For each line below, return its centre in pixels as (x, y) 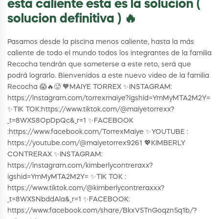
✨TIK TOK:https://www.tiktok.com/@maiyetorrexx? (91, 110)
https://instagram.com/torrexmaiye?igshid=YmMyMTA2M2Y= (109, 99)
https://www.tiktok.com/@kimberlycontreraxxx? (86, 188)
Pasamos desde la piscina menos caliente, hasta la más (101, 42)
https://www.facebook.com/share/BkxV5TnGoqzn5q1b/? (102, 211)
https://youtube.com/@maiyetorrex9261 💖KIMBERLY (96, 143)
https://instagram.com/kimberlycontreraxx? (80, 166)
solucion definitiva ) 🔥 (72, 20)
